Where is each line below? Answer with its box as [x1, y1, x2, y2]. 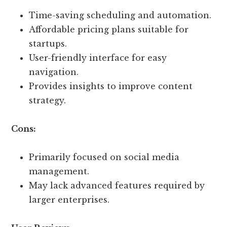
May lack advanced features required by [29, 180, 205, 191]
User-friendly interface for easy [29, 53, 167, 63]
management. [29, 166, 90, 177]
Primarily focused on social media [29, 152, 180, 163]
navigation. [29, 67, 79, 78]
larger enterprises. [29, 195, 110, 205]
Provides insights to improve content [29, 81, 193, 92]
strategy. [29, 95, 66, 106]
